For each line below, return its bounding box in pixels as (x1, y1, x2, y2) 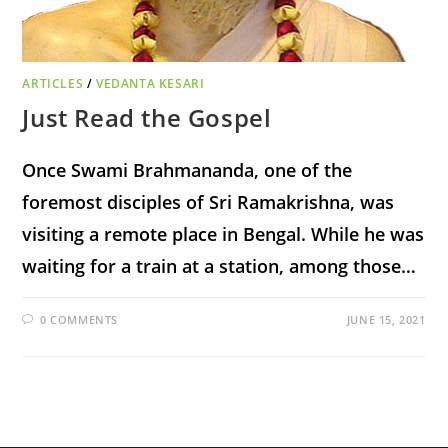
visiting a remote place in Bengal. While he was (22, 221, 425, 246)
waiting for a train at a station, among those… (22, 253, 417, 278)
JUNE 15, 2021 (346, 311, 426, 327)
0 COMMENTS (40, 311, 119, 327)
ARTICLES (22, 74, 84, 92)
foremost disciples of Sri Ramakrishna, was (22, 189, 395, 214)
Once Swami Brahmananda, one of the (22, 157, 353, 182)
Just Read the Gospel (22, 100, 272, 134)
